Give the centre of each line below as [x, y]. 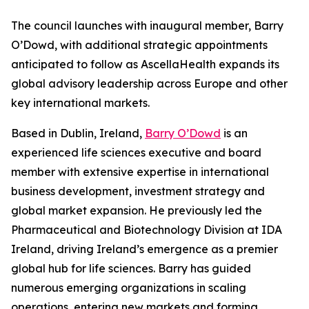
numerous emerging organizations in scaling [129, 288]
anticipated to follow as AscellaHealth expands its [145, 64]
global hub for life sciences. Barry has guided [131, 268]
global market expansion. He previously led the [137, 210]
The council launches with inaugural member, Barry [147, 26]
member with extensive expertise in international [140, 172]
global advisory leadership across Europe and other [149, 83]
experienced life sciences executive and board [136, 152]
